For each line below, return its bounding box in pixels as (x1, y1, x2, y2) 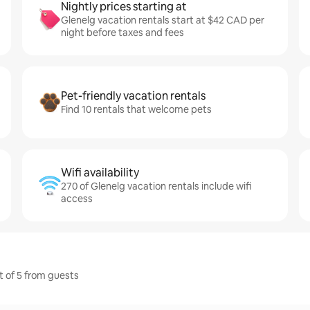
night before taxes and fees (61, 26, 184, 39)
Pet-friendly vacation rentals (61, 89, 206, 103)
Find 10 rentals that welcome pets (61, 103, 212, 116)
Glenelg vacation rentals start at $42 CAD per (61, 14, 264, 26)
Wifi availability (61, 165, 139, 180)
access (61, 192, 93, 205)
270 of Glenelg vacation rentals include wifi (61, 180, 251, 192)
